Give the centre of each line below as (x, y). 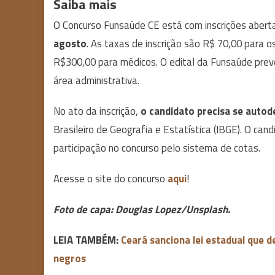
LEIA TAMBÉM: (87, 240)
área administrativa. (96, 80)
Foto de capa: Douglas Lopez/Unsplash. (142, 209)
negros (70, 258)
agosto (70, 43)
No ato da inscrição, (97, 111)
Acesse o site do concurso (110, 178)
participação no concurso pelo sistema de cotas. (158, 148)
